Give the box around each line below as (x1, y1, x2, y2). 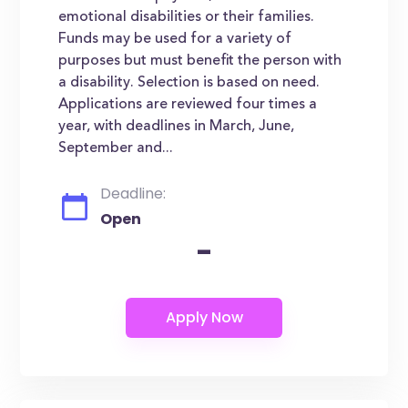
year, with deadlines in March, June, (58, 119, 295, 134)
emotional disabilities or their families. (58, 10, 315, 25)
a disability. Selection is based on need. (58, 76, 321, 90)
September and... (58, 141, 174, 156)
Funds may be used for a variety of (58, 32, 292, 46)
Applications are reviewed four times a (58, 97, 318, 112)
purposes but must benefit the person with (58, 54, 342, 68)
